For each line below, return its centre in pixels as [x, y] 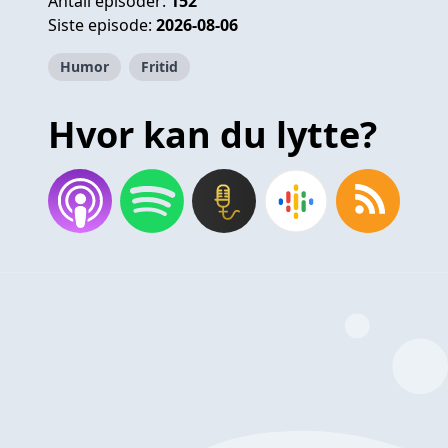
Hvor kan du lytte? [212, 134]
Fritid [159, 66]
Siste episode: [102, 24]
